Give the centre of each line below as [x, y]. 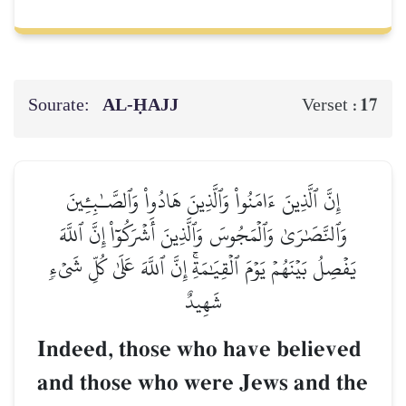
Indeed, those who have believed [199, 350]
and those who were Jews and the [203, 383]
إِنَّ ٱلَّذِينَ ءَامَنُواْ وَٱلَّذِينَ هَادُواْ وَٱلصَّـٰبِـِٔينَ [203, 201]
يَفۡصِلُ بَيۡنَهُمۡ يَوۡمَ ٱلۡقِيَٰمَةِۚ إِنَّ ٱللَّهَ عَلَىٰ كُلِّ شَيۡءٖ [203, 268]
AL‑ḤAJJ [143, 106]
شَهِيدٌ [203, 302]
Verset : [331, 106]
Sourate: [61, 106]
